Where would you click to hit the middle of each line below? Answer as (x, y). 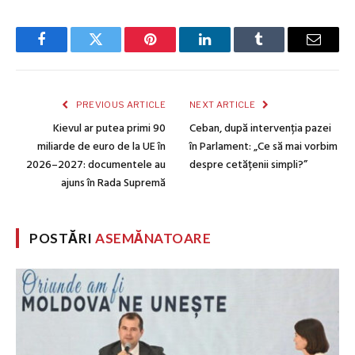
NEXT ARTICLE (223, 104)
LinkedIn (229, 51)
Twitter (115, 51)
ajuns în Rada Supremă (113, 183)
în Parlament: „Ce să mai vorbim (263, 147)
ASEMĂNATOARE (153, 238)
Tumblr (279, 51)
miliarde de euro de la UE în (101, 147)
